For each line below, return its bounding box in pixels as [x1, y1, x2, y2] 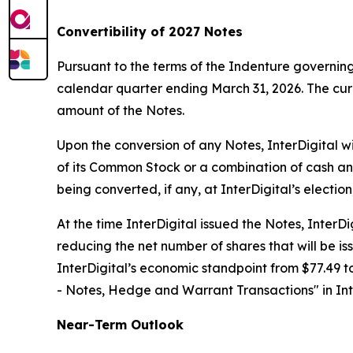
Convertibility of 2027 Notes [57, 24, 243, 40]
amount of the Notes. [57, 102, 184, 119]
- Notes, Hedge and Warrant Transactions [57, 282, 314, 299]
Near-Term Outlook [57, 317, 184, 333]
